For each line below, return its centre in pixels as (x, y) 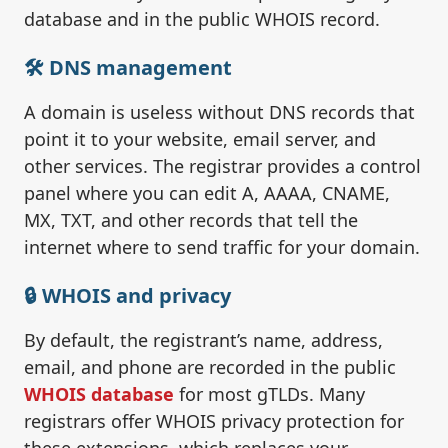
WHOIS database (99, 394)
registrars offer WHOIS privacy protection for (214, 421)
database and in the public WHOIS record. (202, 19)
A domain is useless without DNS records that (219, 112)
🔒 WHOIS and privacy (127, 296)
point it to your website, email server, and (200, 139)
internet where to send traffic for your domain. (222, 247)
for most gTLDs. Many (269, 394)
